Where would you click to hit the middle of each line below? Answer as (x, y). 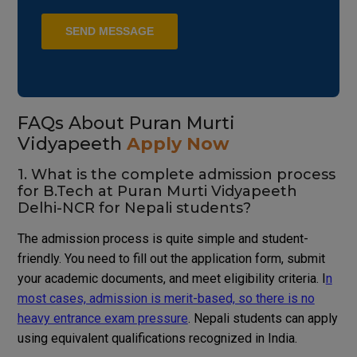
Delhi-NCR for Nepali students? (134, 208)
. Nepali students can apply (263, 319)
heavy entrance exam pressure (102, 319)
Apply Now (178, 144)
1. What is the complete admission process (176, 175)
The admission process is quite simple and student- (163, 239)
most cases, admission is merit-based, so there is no (166, 299)
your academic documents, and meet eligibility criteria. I (171, 279)
